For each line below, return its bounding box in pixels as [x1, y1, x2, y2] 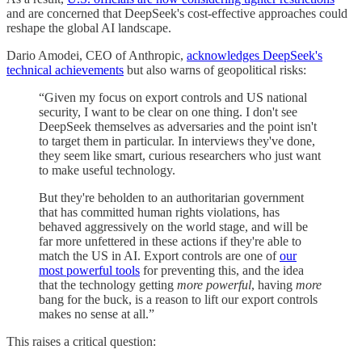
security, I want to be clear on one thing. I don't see [39, 104, 297, 119]
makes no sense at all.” [39, 306, 154, 321]
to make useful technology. [39, 162, 175, 177]
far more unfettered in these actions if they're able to [39, 234, 301, 248]
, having [251, 277, 296, 292]
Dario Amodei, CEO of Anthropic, [6, 48, 187, 62]
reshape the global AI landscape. [6, 20, 171, 35]
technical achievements [6, 62, 124, 77]
